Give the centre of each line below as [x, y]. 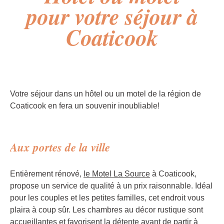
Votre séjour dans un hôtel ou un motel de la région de [105, 93]
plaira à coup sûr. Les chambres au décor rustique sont [106, 209]
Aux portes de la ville [60, 147]
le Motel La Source [117, 173]
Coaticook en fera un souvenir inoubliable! [85, 105]
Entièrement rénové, [47, 173]
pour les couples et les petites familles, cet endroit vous [107, 197]
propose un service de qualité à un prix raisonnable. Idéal [111, 185]
